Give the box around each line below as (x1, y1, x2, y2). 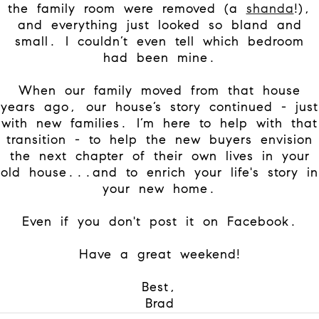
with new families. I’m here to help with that (1, 115, 318, 131)
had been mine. (103, 49, 216, 66)
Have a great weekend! (78, 246, 241, 262)
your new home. (103, 180, 216, 197)
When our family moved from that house (19, 82, 300, 98)
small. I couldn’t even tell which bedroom (15, 33, 304, 49)
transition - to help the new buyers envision (6, 131, 313, 147)
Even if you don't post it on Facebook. (21, 213, 298, 229)
